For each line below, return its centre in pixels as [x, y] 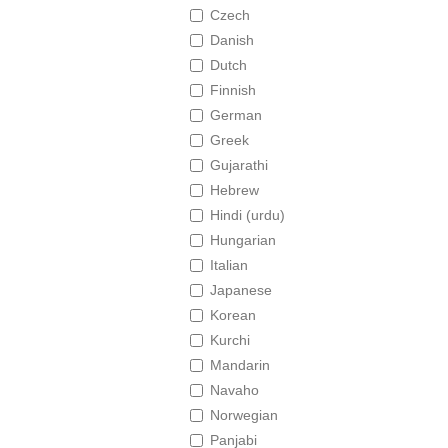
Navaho [234, 390]
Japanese [241, 290]
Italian [229, 265]
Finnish [233, 90]
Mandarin [240, 365]
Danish [232, 40]
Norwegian [244, 415]
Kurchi [230, 340]
